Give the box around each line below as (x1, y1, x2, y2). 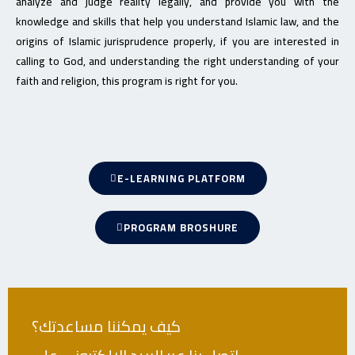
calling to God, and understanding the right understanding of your (16, 51, 339, 72)
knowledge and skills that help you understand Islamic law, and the (16, 11, 339, 32)
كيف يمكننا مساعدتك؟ (32, 311, 181, 342)
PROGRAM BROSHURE (124, 218, 239, 238)
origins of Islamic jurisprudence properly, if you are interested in (16, 31, 339, 52)
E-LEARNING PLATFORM (116, 169, 246, 189)
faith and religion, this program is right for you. (16, 71, 238, 92)
